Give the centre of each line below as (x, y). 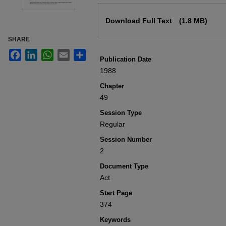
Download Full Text (140, 21)
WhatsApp (70, 53)
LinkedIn (51, 53)
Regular (112, 124)
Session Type (121, 113)
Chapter (112, 86)
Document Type (124, 166)
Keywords (115, 220)
